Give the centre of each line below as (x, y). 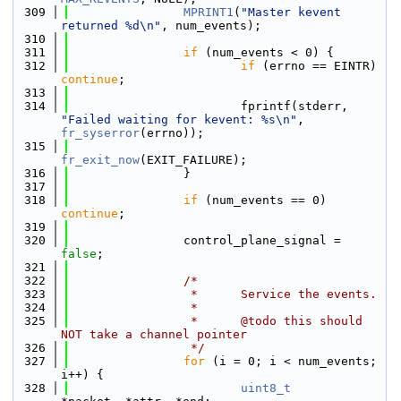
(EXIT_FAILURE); (193, 160)
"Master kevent (291, 12)
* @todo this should (216, 321)
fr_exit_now (100, 160)
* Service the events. (223, 294)
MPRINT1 (209, 12)
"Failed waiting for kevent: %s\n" (179, 119)
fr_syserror (100, 133)
